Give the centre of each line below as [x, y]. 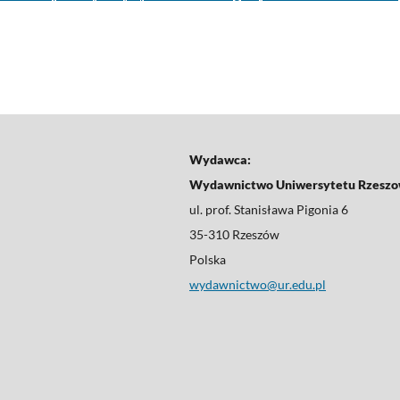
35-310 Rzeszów [234, 234]
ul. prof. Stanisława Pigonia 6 [269, 209]
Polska [208, 259]
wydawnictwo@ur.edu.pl [258, 284]
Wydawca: [220, 159]
